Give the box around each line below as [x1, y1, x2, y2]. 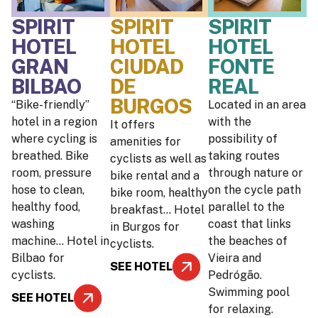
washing [11, 216, 55, 231]
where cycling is [11, 131, 97, 146]
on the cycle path [208, 182, 302, 197]
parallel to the [208, 199, 285, 214]
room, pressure [11, 165, 92, 180]
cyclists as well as [109, 151, 207, 165]
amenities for [109, 134, 181, 148]
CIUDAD [109, 54, 183, 78]
